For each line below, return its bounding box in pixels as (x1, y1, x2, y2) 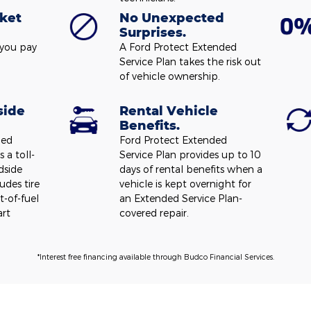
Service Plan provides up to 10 (119, 149, 262, 160)
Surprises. (119, 24, 187, 40)
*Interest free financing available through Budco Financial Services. (37, 252, 274, 261)
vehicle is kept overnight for (119, 178, 252, 190)
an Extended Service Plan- (119, 192, 243, 204)
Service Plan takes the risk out (119, 56, 262, 67)
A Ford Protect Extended (119, 41, 237, 53)
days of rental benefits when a (119, 163, 263, 175)
